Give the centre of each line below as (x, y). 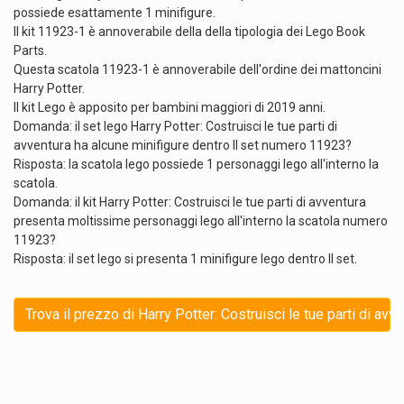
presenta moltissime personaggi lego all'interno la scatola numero (201, 220)
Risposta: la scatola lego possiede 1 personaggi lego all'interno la (196, 164)
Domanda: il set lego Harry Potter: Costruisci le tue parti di (175, 126)
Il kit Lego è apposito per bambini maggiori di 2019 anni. (170, 107)
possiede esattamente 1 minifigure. (115, 12)
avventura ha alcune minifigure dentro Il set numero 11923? (183, 145)
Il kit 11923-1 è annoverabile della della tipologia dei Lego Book (189, 31)
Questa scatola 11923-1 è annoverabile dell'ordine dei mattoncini (197, 69)
